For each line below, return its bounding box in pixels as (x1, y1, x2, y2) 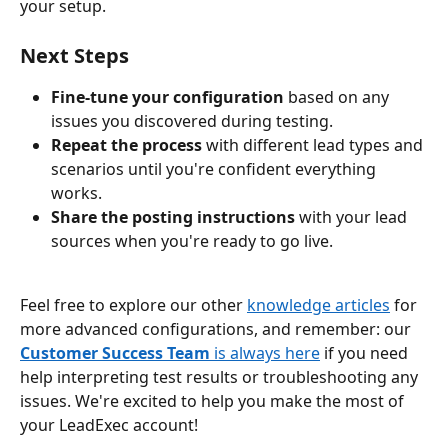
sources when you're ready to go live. (51, 229, 333, 252)
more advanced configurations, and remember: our (20, 318, 415, 341)
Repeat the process (51, 133, 202, 156)
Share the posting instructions (51, 205, 295, 228)
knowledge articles (247, 294, 390, 317)
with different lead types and (202, 133, 427, 156)
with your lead (295, 205, 411, 228)
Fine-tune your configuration (51, 85, 284, 108)
